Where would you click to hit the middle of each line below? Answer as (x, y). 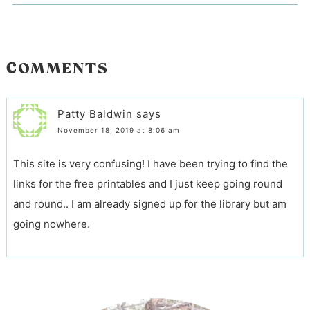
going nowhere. (51, 224)
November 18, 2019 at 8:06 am (118, 130)
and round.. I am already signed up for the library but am (149, 204)
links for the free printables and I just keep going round (147, 184)
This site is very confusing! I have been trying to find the (150, 164)
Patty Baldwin (95, 114)
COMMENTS (57, 68)
